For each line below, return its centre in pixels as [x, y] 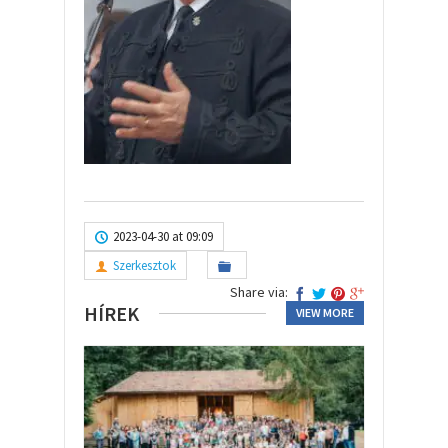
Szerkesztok [144, 265]
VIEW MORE [325, 312]
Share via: [259, 292]
